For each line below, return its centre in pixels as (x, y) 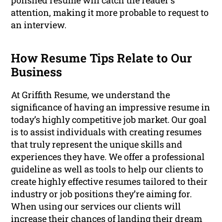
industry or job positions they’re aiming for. (102, 194)
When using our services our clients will (96, 206)
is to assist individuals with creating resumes (107, 132)
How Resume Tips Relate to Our (102, 58)
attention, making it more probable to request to (110, 13)
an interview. (39, 25)
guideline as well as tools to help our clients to (107, 169)
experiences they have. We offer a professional (108, 157)
